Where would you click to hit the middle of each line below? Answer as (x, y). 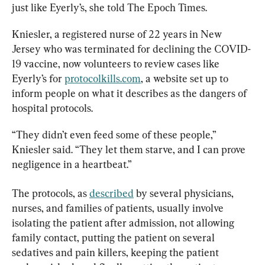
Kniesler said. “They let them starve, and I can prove (130, 150)
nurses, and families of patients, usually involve (119, 208)
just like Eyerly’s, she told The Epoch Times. (109, 8)
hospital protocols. (52, 108)
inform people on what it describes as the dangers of (130, 93)
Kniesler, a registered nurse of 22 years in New (118, 34)
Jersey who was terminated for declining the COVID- (131, 49)
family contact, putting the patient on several (114, 238)
